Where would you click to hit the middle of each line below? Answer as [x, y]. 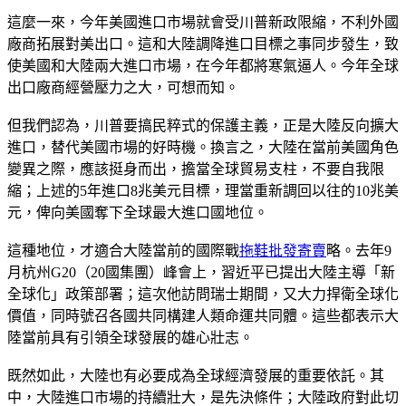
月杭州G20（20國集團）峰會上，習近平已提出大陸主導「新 [201, 272]
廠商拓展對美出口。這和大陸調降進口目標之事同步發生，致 [203, 43]
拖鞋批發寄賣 [283, 250]
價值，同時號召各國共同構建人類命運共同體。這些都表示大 [203, 315]
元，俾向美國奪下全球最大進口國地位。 [138, 212]
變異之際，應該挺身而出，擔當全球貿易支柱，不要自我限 [196, 169]
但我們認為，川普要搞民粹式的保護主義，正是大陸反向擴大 [203, 125]
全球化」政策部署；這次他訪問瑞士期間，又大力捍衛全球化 [203, 294]
